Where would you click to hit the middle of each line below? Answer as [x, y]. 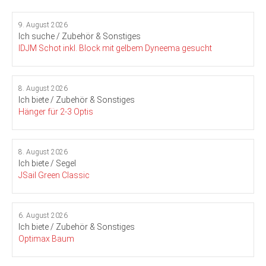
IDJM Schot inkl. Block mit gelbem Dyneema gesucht [115, 48]
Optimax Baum [46, 239]
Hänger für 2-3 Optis [56, 112]
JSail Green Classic [54, 175]
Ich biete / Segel [47, 163]
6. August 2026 [43, 216]
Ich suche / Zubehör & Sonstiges [80, 36]
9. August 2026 [43, 25]
